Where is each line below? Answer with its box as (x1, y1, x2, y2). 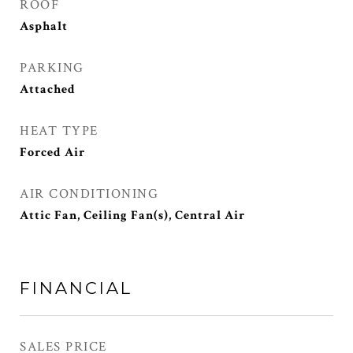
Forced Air (20, 144, 85, 161)
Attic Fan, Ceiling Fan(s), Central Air (20, 207, 245, 224)
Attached (20, 81, 76, 98)
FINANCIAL (20, 278, 132, 298)
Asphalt (20, 18, 68, 35)
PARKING (20, 59, 84, 76)
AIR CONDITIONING (20, 185, 158, 203)
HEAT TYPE (20, 122, 98, 139)
